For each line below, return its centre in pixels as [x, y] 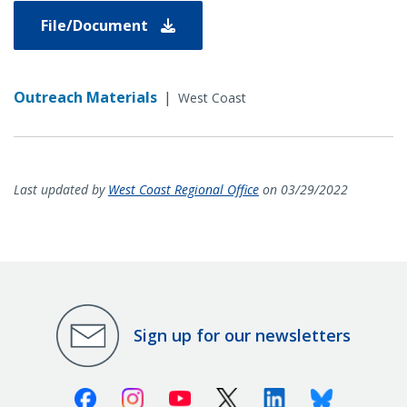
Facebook [128, 395]
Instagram [178, 395]
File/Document [96, 25]
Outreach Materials [85, 97]
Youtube [219, 395]
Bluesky [358, 395]
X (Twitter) [273, 395]
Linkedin [313, 395]
